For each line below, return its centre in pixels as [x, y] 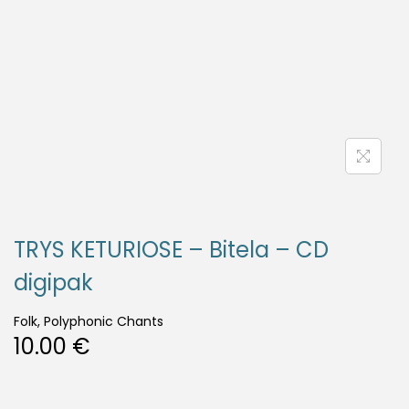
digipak [53, 283]
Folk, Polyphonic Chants [89, 321]
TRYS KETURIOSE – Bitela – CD [171, 250]
